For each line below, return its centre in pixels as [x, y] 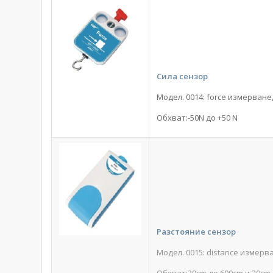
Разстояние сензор [197, 232]
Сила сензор [183, 76]
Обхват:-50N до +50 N [197, 118]
